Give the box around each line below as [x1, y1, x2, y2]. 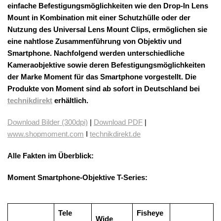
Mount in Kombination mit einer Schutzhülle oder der [7, 13, 190, 22]
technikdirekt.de [90, 130, 141, 139]
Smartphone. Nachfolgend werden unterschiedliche [7, 49, 184, 58]
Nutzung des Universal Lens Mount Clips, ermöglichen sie [7, 25, 207, 34]
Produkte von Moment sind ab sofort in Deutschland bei [7, 84, 200, 93]
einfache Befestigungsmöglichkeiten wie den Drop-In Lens [7, 1, 208, 10]
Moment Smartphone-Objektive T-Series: [7, 173, 147, 182]
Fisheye [136, 209, 163, 218]
